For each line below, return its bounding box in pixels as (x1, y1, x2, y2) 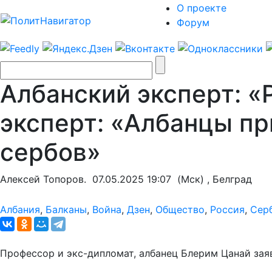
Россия (210, 203, 245, 216)
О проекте (177, 2, 226, 14)
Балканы (46, 203, 87, 216)
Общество (155, 203, 205, 216)
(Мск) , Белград (171, 172, 252, 185)
